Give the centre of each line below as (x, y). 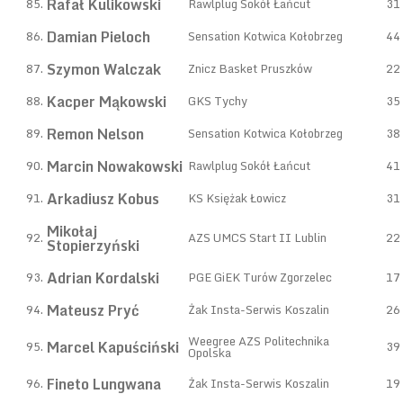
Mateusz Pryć (93, 310)
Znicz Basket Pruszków (250, 68)
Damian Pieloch (99, 37)
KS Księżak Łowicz (237, 198)
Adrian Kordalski (103, 278)
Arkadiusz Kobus (103, 199)
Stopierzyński (93, 246)
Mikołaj (72, 231)
